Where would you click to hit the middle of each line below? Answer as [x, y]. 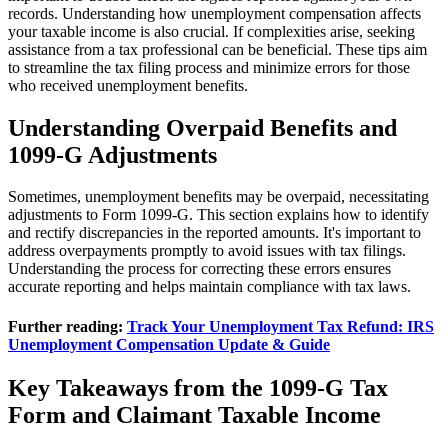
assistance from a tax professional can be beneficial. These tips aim [217, 49]
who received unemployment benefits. [128, 85]
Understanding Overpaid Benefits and [202, 127]
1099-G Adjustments [112, 154]
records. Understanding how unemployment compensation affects [214, 13]
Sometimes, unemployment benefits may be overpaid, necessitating [218, 197]
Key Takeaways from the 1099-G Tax [198, 387]
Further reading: [67, 326]
